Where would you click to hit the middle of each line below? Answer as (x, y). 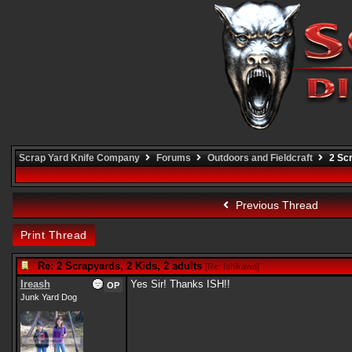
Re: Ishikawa (232, 266)
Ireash (35, 284)
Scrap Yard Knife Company (79, 158)
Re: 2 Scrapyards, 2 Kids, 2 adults (119, 266)
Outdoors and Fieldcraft (260, 158)
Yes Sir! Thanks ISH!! (180, 284)
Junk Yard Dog (48, 297)
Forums (173, 158)
